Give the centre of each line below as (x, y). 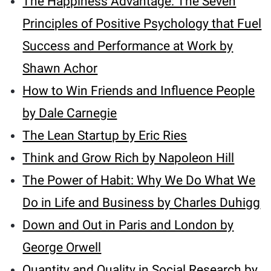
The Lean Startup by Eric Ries (105, 136)
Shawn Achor (60, 69)
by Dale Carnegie (70, 113)
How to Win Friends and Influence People (139, 91)
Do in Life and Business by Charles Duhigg (142, 203)
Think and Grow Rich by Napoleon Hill (129, 158)
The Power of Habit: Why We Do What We (139, 181)
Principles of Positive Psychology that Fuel (142, 24)
